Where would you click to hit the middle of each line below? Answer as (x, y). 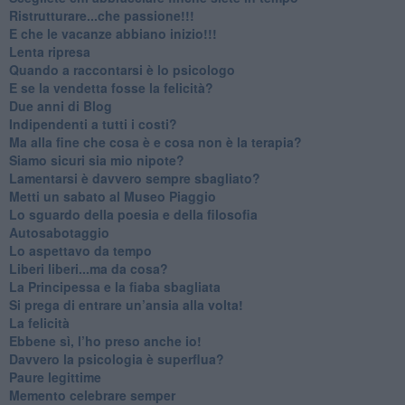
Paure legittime (55, 377)
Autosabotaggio (59, 232)
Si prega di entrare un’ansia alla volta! (126, 304)
